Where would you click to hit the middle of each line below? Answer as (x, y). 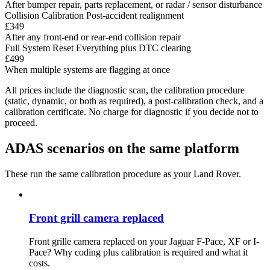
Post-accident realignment (135, 16)
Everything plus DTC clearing (133, 48)
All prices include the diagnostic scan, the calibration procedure (125, 90)
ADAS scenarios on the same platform (122, 149)
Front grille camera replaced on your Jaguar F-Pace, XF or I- (144, 241)
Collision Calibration (44, 16)
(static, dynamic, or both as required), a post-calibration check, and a (134, 101)
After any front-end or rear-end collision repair (93, 37)
